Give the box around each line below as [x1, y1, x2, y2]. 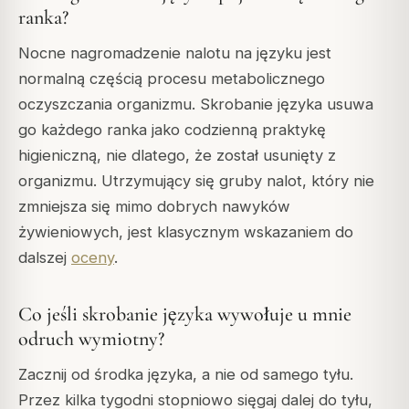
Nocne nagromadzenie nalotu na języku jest [18, 43, 331, 62]
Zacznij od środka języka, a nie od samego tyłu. [18, 364, 353, 383]
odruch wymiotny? [18, 326, 164, 351]
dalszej [18, 247, 71, 267]
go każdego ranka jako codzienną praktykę [18, 120, 326, 139]
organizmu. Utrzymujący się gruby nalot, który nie [18, 171, 374, 190]
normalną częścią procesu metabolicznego [18, 68, 325, 88]
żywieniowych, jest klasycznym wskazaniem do [18, 222, 353, 241]
